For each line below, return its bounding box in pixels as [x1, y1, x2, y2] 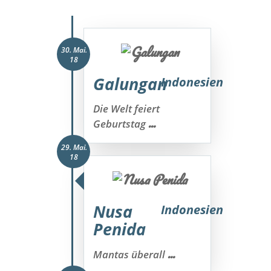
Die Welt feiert [93, 102, 160, 116]
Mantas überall [93, 247, 168, 261]
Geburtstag [93, 117, 149, 131]
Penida [93, 218, 146, 240]
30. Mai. [60, 45, 87, 55]
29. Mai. [60, 142, 87, 152]
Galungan [93, 73, 168, 95]
